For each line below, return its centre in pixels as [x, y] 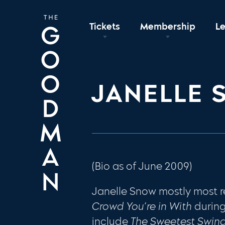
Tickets [105, 26]
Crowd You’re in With [142, 206]
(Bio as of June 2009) [142, 166]
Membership [168, 26]
